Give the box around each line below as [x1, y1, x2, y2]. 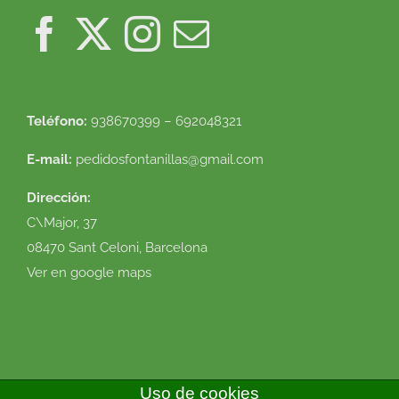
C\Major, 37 [27, 215, 97, 232]
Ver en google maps [27, 265, 151, 281]
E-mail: [27, 151, 76, 168]
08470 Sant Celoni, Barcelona [27, 240, 208, 256]
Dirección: [27, 190, 91, 207]
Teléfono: [27, 113, 91, 130]
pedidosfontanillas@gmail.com [76, 151, 264, 168]
